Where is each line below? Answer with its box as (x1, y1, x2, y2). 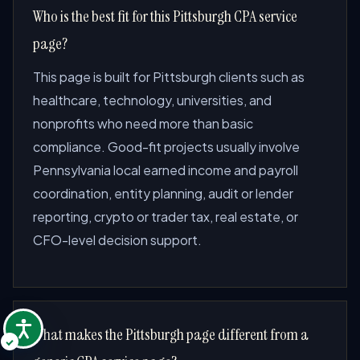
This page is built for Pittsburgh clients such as (33, 68, 305, 85)
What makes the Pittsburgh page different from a (33, 324, 309, 345)
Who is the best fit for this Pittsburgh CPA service (33, 6, 297, 27)
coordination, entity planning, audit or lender (33, 185, 293, 202)
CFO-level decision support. (33, 231, 202, 248)
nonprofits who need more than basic (33, 115, 253, 132)
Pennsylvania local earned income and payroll (33, 162, 298, 178)
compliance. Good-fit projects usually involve (33, 138, 300, 155)
